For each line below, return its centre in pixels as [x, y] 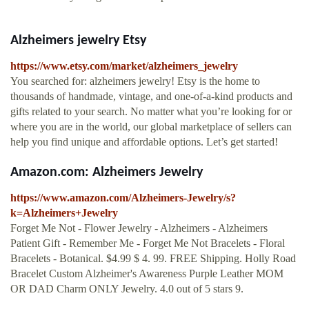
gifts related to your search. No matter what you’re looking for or [151, 112]
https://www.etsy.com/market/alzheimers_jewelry [124, 66]
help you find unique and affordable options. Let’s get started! [144, 142]
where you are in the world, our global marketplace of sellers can [151, 127]
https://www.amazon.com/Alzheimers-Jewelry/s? [123, 198]
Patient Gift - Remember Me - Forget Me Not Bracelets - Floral [148, 243]
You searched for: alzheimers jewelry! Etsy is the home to [135, 81]
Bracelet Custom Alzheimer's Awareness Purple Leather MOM [147, 274]
